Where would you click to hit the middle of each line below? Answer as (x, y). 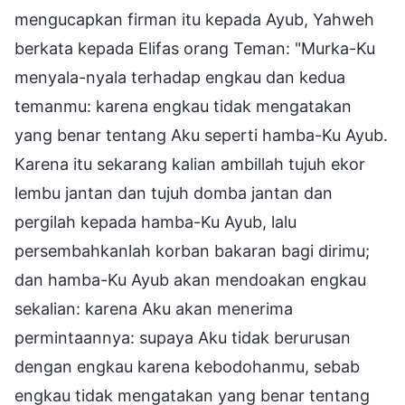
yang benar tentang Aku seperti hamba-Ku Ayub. (201, 136)
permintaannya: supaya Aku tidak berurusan (183, 338)
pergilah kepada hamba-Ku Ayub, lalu (155, 222)
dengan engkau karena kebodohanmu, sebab (187, 367)
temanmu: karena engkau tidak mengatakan (183, 107)
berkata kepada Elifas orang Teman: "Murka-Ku (195, 49)
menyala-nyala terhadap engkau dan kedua (180, 78)
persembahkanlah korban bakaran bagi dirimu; (192, 251)
